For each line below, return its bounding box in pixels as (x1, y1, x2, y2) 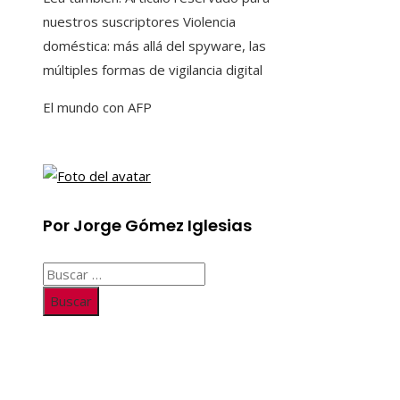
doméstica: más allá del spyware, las (43, 36, 266, 54)
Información (43, 361, 148, 386)
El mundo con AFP (43, 97, 152, 116)
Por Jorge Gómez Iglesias (43, 213, 252, 237)
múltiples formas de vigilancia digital (43, 60, 262, 79)
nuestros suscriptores (43, 12, 179, 30)
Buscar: (42, 263, 87, 282)
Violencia (179, 12, 236, 30)
